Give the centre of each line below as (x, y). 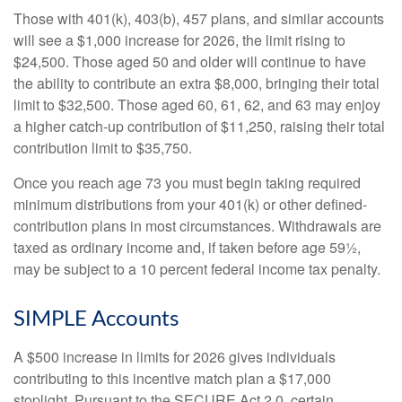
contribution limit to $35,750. (103, 148)
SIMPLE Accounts (96, 320)
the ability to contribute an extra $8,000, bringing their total (197, 83)
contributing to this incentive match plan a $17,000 (172, 379)
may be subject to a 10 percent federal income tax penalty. (197, 269)
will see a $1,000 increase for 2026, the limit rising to (179, 40)
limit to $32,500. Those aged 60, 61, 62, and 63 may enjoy (197, 105)
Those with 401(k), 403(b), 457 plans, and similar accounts (199, 19)
